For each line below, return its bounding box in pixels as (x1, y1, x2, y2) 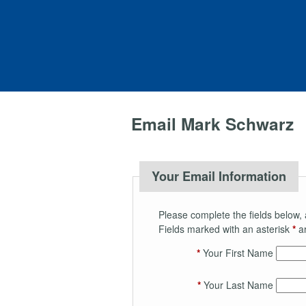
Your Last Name (200, 277, 273, 292)
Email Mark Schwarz (131, 111, 294, 136)
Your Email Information (151, 167, 286, 185)
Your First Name (199, 245, 273, 260)
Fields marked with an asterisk (158, 221, 292, 236)
